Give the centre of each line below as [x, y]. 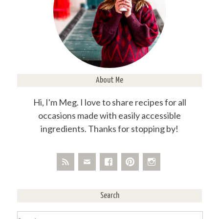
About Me [109, 81]
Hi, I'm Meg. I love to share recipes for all [109, 102]
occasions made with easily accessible [109, 116]
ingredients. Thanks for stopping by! [109, 129]
